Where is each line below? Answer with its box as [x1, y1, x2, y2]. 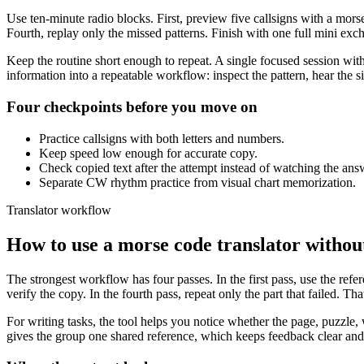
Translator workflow [6, 202, 111, 217]
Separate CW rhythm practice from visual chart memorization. [39, 175, 356, 189]
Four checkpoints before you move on [6, 97, 258, 115]
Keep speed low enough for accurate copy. [39, 145, 258, 160]
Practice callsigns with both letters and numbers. [39, 131, 284, 145]
